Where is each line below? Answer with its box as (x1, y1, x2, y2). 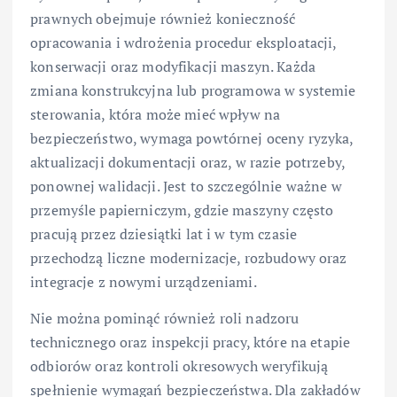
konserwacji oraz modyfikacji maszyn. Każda (30, 57, 315, 77)
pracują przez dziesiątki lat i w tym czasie (30, 224, 298, 245)
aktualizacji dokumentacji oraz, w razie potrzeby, (30, 152, 345, 173)
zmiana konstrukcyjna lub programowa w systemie (30, 81, 356, 101)
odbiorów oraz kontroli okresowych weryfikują (30, 356, 329, 377)
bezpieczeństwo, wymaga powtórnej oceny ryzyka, (30, 128, 354, 149)
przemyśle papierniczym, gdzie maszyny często (30, 200, 334, 221)
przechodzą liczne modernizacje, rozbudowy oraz (30, 248, 347, 269)
